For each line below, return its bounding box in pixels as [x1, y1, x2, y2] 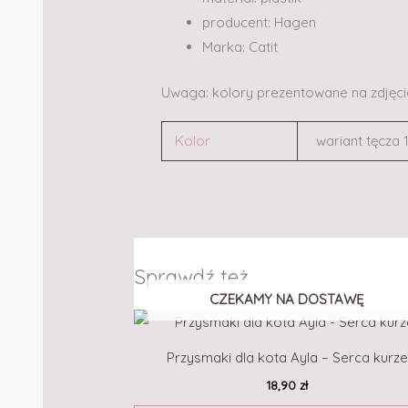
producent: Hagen [202, 14, 317, 32]
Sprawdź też [134, 263, 250, 291]
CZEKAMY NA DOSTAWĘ [209, 290, 365, 308]
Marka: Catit [202, 38, 279, 56]
